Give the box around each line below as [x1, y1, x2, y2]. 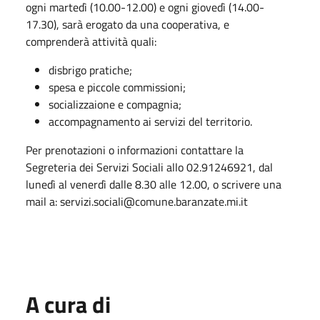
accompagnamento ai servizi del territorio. [49, 112, 252, 130]
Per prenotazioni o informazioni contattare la [26, 141, 244, 159]
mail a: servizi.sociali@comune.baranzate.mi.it [26, 192, 248, 210]
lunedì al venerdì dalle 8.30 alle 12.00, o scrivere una [26, 175, 281, 193]
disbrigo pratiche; [49, 61, 132, 79]
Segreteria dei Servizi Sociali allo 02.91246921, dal [26, 158, 273, 176]
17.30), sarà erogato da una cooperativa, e [26, 15, 229, 33]
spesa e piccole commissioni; [49, 78, 186, 96]
